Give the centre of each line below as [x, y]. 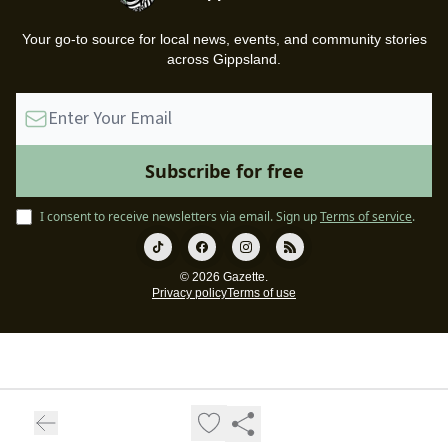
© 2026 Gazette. [224, 277]
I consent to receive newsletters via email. [156, 216]
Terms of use [261, 293]
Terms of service [366, 216]
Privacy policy [189, 293]
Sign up [296, 216]
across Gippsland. [224, 59]
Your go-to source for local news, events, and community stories [224, 39]
